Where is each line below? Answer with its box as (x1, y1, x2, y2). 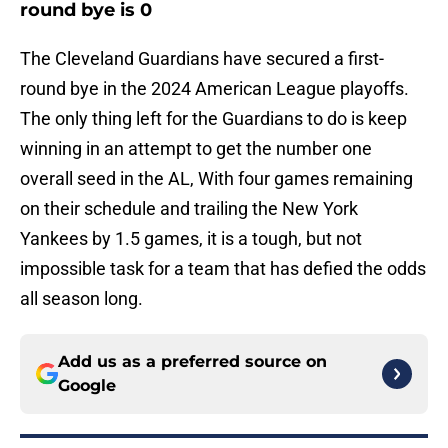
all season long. (20, 288, 143, 310)
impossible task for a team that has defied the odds (20, 258, 426, 280)
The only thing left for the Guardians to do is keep (20, 108, 407, 130)
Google (58, 376, 116, 396)
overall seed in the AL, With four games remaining (20, 168, 413, 190)
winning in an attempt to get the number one (20, 138, 372, 160)
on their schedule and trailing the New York (20, 198, 358, 220)
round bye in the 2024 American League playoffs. (20, 78, 409, 100)
